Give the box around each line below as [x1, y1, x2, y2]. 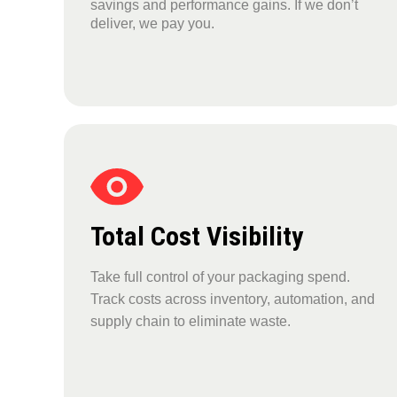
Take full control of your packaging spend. [90, 269, 350, 284]
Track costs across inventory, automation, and [90, 291, 375, 307]
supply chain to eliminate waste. [90, 313, 291, 329]
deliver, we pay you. [90, 16, 214, 32]
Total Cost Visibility [90, 220, 303, 252]
